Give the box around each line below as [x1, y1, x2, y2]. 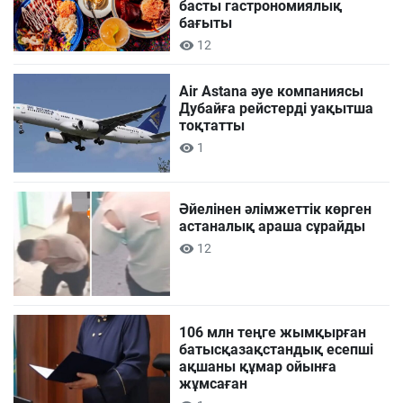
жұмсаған [179, 374, 248, 392]
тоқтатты [179, 117, 246, 135]
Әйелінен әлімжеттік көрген [179, 200, 372, 218]
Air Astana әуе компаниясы [179, 83, 364, 101]
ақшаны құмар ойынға [179, 357, 337, 375]
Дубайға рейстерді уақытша [179, 100, 374, 118]
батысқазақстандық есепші [179, 340, 374, 358]
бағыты [179, 14, 233, 32]
